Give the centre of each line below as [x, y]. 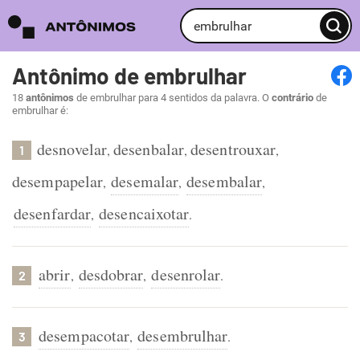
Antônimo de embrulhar [129, 76]
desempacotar [84, 335]
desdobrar [111, 274]
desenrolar [186, 274]
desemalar [145, 181]
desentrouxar [233, 149]
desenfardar [53, 213]
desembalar [225, 181]
